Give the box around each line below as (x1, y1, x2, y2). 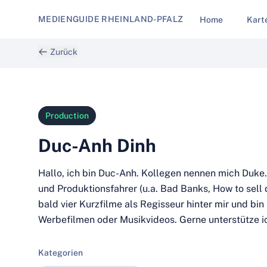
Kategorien (38, 248, 83, 257)
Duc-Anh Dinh (38, 135, 156, 156)
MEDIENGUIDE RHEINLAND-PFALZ (38, 14, 184, 24)
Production (45, 111, 89, 120)
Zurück (50, 47, 77, 57)
